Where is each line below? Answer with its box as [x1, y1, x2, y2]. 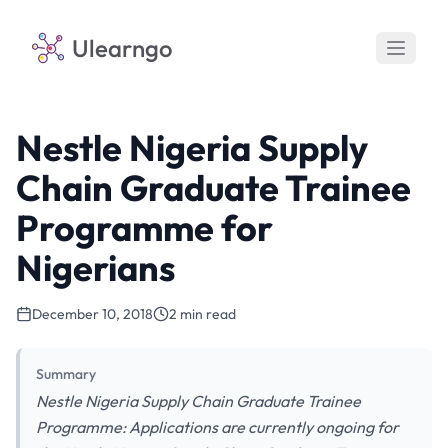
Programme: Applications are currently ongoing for [36, 417, 399, 437]
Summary [36, 365, 96, 383]
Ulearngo [72, 33, 173, 63]
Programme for [16, 205, 273, 250]
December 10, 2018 [32, 305, 153, 323]
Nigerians [16, 245, 175, 290]
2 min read [169, 305, 236, 323]
